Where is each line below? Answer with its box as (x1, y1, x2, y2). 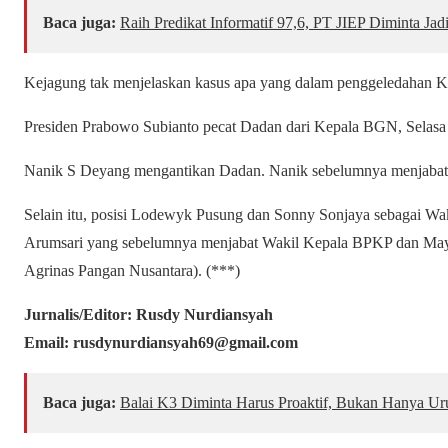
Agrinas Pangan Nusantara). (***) (24, 262, 240, 280)
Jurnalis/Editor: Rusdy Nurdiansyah (24, 306, 273, 324)
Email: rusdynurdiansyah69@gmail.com (24, 334, 298, 352)
